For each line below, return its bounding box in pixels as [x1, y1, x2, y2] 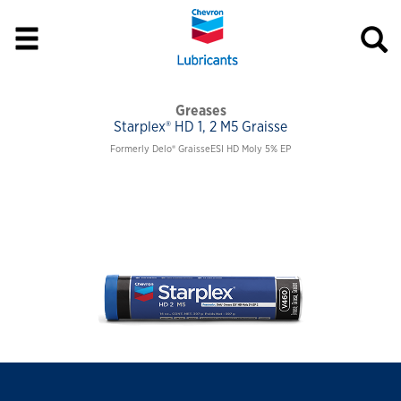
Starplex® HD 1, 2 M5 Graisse [114, 120, 287, 134]
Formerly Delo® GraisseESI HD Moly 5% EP [110, 144, 291, 154]
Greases [175, 104, 226, 118]
